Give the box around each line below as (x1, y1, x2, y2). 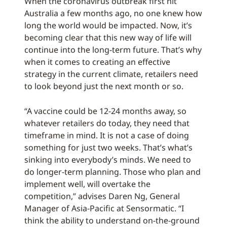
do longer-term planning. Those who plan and (24, 166, 201, 178)
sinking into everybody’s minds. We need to (24, 154, 191, 166)
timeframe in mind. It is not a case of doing (24, 130, 189, 141)
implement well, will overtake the (24, 178, 150, 190)
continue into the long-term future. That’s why (24, 44, 202, 56)
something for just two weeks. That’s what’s (24, 142, 193, 154)
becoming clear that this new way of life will (24, 32, 192, 44)
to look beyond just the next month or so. (24, 81, 183, 92)
